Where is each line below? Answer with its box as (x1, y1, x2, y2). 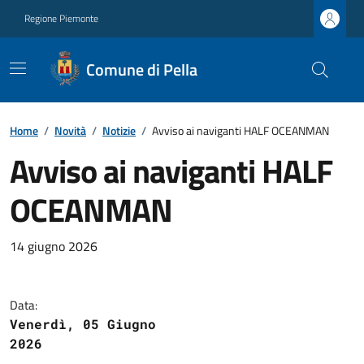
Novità (54, 122, 86, 139)
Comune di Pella (86, 57, 198, 82)
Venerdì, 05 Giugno (10, 315, 156, 332)
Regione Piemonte (24, 11, 98, 26)
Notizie (102, 122, 136, 139)
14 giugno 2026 (10, 236, 97, 256)
